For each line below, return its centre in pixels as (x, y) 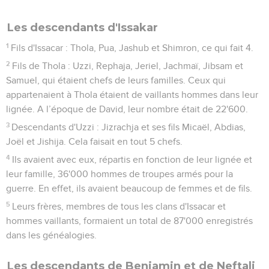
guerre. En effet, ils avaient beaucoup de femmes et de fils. (129, 188)
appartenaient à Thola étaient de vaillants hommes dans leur (132, 95)
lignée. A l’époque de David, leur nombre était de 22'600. (127, 109)
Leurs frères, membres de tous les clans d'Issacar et (119, 206)
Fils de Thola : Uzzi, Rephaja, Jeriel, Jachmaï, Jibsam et (128, 66)
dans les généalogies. (51, 235)
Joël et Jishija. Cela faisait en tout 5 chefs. (94, 141)
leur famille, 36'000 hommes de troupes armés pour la (119, 174)
